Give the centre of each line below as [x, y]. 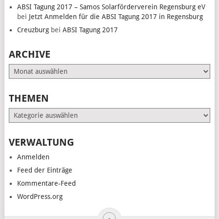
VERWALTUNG [41, 142]
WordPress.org [40, 197]
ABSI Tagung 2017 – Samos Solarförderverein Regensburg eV [111, 7]
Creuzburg [33, 30]
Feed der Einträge [44, 170]
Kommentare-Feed [46, 184]
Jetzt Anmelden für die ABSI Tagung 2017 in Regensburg [116, 17]
